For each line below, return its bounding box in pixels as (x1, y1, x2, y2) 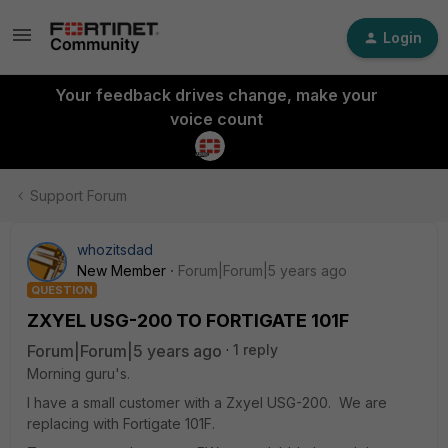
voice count (169, 109, 263, 129)
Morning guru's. (27, 365, 130, 382)
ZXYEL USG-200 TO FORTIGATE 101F (27, 310, 349, 331)
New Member (77, 262, 166, 279)
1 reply (233, 341, 278, 358)
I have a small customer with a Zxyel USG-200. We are (27, 394, 387, 411)
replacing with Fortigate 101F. (27, 415, 215, 432)
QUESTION (31, 283, 93, 297)
